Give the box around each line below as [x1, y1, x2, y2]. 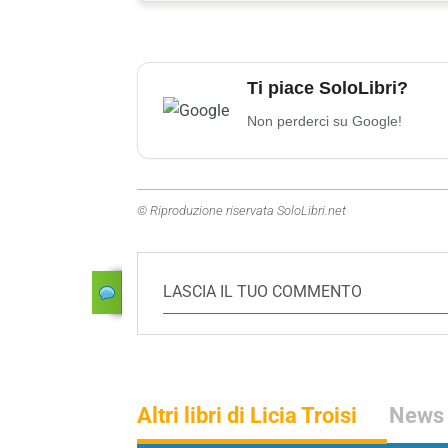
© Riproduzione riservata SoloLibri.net [137, 202, 346, 218]
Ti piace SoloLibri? [247, 77, 408, 98]
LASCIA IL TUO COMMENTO [163, 281, 362, 301]
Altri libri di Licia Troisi [137, 402, 357, 428]
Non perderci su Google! [247, 112, 402, 129]
